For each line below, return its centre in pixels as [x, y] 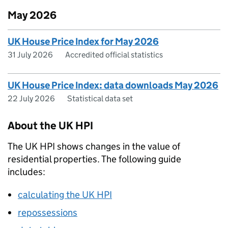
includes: [26, 172]
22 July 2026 [31, 99]
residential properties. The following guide [94, 159]
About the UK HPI [50, 126]
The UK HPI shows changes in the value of [94, 147]
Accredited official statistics [114, 55]
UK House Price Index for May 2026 [83, 42]
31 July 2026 [30, 55]
